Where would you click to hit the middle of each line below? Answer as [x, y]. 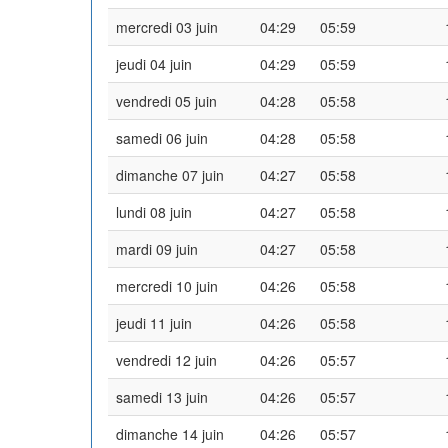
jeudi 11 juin [154, 322]
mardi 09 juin [157, 248]
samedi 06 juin [162, 137]
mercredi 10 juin [167, 285]
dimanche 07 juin [170, 174]
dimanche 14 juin [170, 433]
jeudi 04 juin [154, 63]
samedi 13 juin [162, 396]
